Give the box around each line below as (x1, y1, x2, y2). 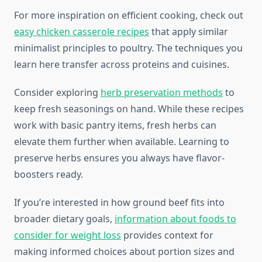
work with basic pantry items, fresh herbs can (14, 119, 216, 132)
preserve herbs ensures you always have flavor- (14, 151, 225, 165)
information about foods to (115, 212, 236, 226)
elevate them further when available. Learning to (14, 135, 229, 149)
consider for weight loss (14, 229, 121, 242)
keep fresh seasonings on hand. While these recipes (14, 102, 244, 116)
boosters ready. (14, 168, 83, 181)
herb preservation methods (101, 86, 223, 99)
